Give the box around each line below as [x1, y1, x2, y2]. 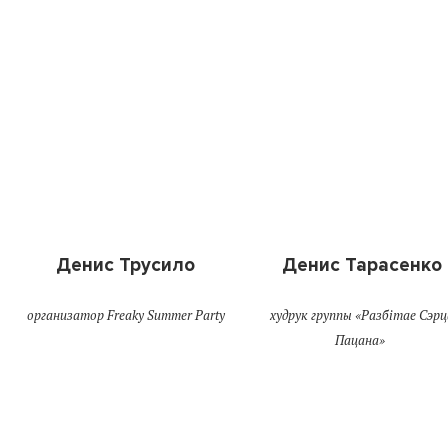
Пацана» [334, 332, 385, 349]
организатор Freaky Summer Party [26, 307, 225, 324]
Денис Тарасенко [281, 254, 442, 276]
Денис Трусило [56, 254, 195, 276]
